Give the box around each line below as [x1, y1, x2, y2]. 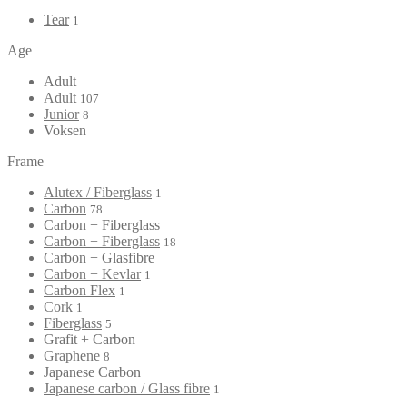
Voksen [44, 122, 86, 138]
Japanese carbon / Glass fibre [44, 380, 210, 396]
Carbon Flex [44, 282, 115, 298]
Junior [44, 105, 79, 122]
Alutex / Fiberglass [44, 184, 152, 200]
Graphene [44, 347, 100, 363]
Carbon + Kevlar [44, 265, 141, 282]
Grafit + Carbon [44, 331, 135, 347]
